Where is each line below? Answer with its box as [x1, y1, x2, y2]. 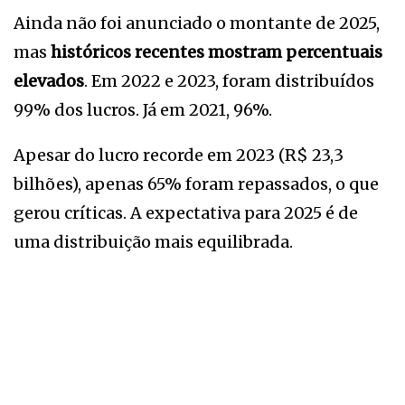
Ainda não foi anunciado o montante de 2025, [14, 13, 380, 34]
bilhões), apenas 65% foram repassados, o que [14, 174, 379, 195]
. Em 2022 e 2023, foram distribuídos [84, 71, 374, 92]
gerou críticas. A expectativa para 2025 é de [14, 202, 358, 224]
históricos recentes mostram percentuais [51, 42, 382, 63]
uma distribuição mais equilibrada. [14, 231, 293, 253]
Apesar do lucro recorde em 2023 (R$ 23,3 [14, 145, 344, 166]
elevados [14, 71, 84, 92]
